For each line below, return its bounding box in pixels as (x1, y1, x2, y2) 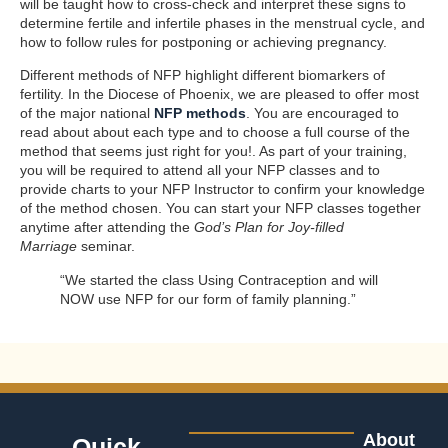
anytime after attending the (20, 219, 194, 236)
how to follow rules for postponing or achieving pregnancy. (20, 33, 387, 50)
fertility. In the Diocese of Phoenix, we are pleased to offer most (20, 86, 419, 103)
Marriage (20, 238, 77, 255)
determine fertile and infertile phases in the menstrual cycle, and (20, 14, 425, 31)
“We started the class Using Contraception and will (60, 271, 378, 288)
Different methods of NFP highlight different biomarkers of (20, 67, 385, 84)
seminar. (77, 238, 135, 255)
